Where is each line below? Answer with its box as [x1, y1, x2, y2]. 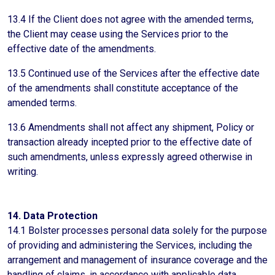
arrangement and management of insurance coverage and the [7, 254, 268, 266]
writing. [7, 166, 38, 177]
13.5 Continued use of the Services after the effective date [7, 68, 260, 79]
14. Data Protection [7, 210, 98, 222]
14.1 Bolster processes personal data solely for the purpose [7, 225, 267, 236]
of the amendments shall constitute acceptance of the [7, 82, 238, 94]
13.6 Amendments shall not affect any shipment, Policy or [7, 122, 254, 133]
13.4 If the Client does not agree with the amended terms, [7, 14, 254, 25]
